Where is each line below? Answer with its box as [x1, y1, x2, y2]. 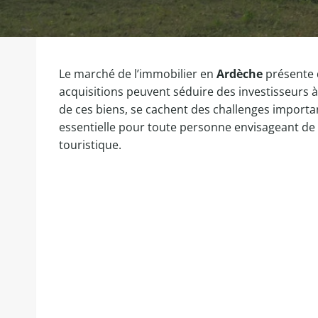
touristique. [59, 137, 121, 153]
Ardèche [216, 66, 263, 82]
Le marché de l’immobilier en [59, 66, 216, 82]
